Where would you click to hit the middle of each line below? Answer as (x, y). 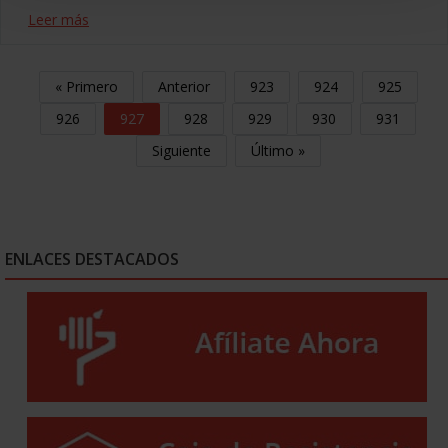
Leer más (58, 19)
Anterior (183, 87)
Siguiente (181, 151)
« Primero (86, 87)
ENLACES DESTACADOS (92, 259)
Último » (277, 151)
